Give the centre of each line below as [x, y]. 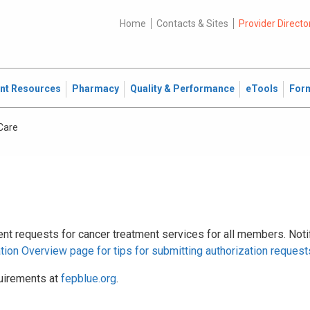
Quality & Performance [182, 89]
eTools [262, 89]
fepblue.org [89, 279]
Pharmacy [95, 89]
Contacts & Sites [192, 24]
